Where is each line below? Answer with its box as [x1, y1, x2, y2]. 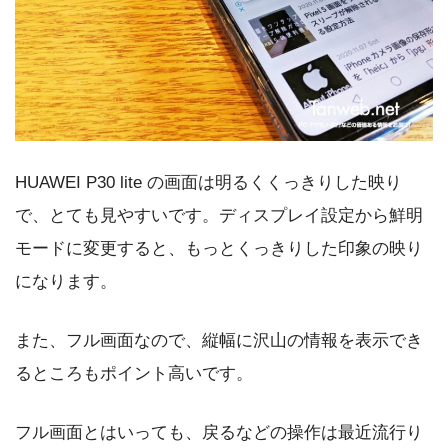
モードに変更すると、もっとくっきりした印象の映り [15, 239, 423, 259]
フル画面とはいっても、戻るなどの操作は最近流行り [15, 422, 423, 442]
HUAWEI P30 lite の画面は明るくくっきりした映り [15, 173, 402, 193]
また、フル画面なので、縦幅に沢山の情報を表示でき [15, 331, 423, 351]
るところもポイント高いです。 [15, 364, 253, 384]
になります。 [15, 272, 117, 292]
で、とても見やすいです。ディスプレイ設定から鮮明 [15, 206, 423, 226]
